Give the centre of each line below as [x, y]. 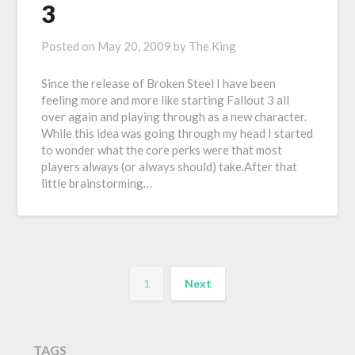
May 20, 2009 [135, 46]
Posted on [70, 46]
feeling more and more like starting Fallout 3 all [166, 100]
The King [213, 46]
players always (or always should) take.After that [170, 167]
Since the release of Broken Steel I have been [159, 84]
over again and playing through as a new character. [174, 117]
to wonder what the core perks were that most [162, 150]
